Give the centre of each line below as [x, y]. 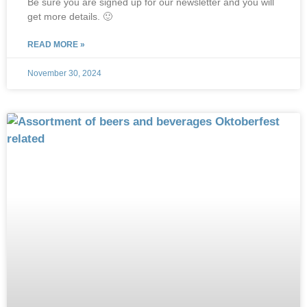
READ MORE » [56, 45]
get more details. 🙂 [70, 16]
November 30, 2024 [64, 73]
